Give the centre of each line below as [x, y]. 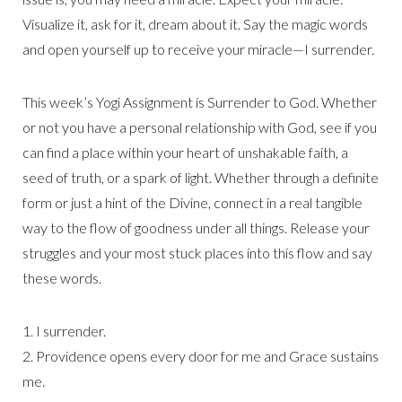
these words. [62, 278]
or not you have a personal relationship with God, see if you [200, 127]
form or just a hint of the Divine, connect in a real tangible [192, 203]
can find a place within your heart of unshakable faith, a [185, 153]
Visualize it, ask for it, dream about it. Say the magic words [195, 24]
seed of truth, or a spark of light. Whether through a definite [201, 178]
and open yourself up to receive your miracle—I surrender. [198, 49]
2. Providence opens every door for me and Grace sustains [201, 356]
